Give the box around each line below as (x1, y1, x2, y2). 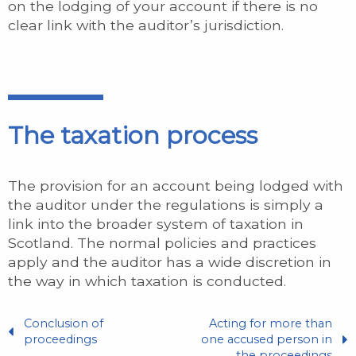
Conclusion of (24, 315, 103, 331)
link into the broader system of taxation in (8, 215, 304, 232)
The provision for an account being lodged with (8, 176, 343, 194)
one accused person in (201, 331, 332, 346)
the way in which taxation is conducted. (8, 272, 286, 289)
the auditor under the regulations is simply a (8, 195, 323, 213)
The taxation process (8, 120, 257, 150)
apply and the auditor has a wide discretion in (8, 253, 331, 270)
